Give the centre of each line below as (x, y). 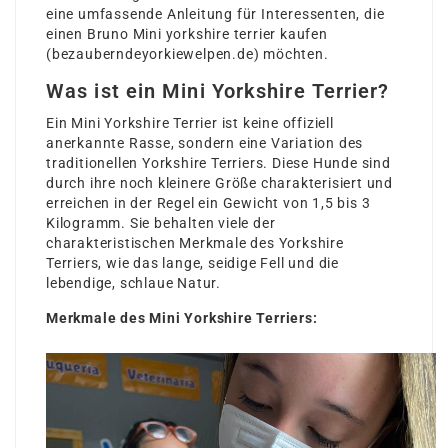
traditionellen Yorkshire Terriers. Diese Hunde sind (218, 163)
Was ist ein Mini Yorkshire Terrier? (218, 91)
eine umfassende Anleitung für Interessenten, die (215, 14)
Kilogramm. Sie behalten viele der (161, 223)
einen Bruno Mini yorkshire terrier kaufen (187, 34)
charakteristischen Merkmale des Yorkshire (195, 243)
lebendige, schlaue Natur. (134, 283)
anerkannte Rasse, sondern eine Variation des (205, 143)
